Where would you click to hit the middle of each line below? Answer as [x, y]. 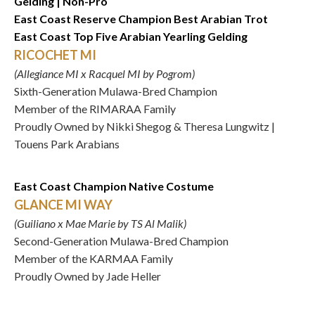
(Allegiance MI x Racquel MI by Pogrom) [104, 73]
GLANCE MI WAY [63, 205]
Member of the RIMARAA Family [95, 109]
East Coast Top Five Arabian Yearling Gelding [131, 36]
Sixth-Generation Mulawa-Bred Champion [116, 91]
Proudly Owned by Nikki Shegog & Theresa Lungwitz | [144, 126]
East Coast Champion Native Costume [114, 186]
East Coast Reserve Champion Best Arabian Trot [141, 19]
